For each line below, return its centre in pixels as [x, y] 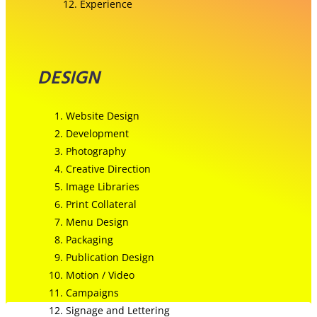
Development [97, 133]
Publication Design [110, 257]
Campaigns [92, 292]
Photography [96, 151]
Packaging [90, 239]
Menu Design [97, 221]
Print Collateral [101, 204]
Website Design [103, 115]
